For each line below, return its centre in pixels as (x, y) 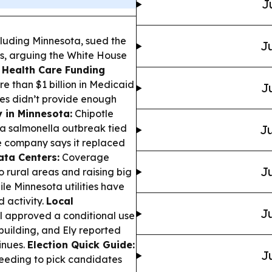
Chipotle (93, 114)
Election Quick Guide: (81, 245)
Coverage (84, 158)
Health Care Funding (53, 70)
